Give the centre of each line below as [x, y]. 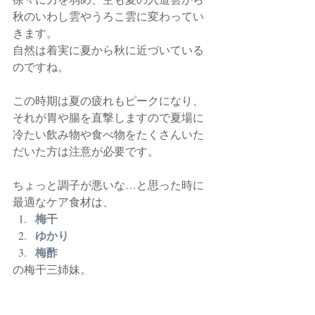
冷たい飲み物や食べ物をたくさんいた [108, 134]
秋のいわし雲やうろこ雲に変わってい [108, 15]
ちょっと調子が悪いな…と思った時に [108, 184]
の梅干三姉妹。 [52, 269]
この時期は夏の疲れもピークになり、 [108, 100]
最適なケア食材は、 [63, 201]
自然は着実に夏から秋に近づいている [108, 49]
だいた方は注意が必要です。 [86, 150]
